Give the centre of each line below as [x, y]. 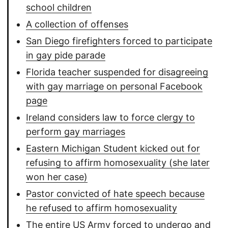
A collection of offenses [77, 24]
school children [59, 8]
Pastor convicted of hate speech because [115, 194]
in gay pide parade [66, 55]
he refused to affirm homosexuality [102, 208]
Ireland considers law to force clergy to [110, 118]
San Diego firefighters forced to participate [119, 41]
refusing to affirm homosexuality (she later [118, 163]
